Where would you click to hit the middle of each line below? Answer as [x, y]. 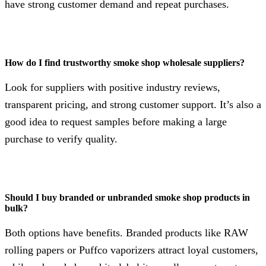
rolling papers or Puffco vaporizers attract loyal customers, [132, 250]
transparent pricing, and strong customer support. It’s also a [133, 105]
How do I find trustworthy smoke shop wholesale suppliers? [125, 63]
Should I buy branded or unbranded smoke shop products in [127, 197]
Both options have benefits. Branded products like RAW [126, 233]
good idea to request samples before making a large [116, 122]
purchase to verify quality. [61, 139]
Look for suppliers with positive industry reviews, [113, 88]
